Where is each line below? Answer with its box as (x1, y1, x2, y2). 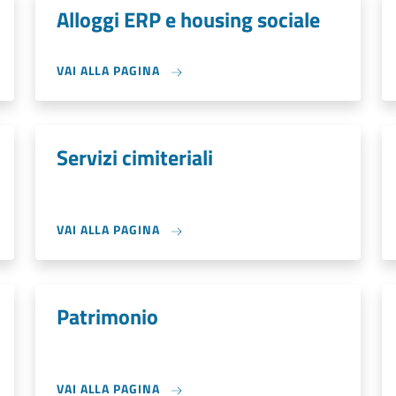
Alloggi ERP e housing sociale (57, 4, 320, 35)
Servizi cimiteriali (57, 141, 213, 173)
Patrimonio (57, 301, 158, 332)
